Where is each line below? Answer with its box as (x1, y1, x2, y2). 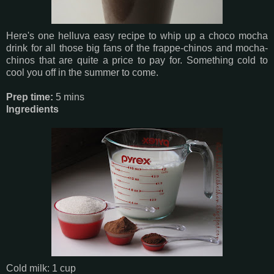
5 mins (53, 91, 84, 102)
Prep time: (6, 91, 53, 102)
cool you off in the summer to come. (6, 67, 158, 78)
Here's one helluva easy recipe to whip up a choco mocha (6, 30, 268, 41)
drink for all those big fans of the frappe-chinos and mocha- (6, 42, 268, 53)
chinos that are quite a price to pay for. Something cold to (6, 54, 268, 65)
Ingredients (6, 103, 59, 114)
